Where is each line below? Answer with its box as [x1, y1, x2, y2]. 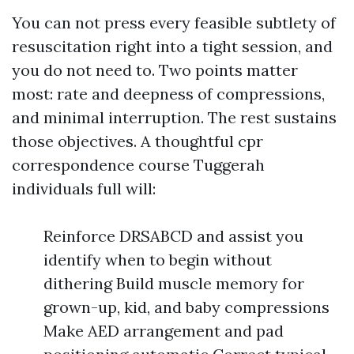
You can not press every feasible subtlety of [12, 13, 336, 32]
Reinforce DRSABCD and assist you [43, 226, 303, 246]
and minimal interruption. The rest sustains [12, 107, 337, 127]
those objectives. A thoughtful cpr [12, 131, 263, 151]
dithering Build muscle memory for [43, 273, 304, 293]
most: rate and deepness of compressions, [12, 84, 325, 104]
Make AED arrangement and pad [43, 321, 284, 341]
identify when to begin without [43, 250, 272, 269]
